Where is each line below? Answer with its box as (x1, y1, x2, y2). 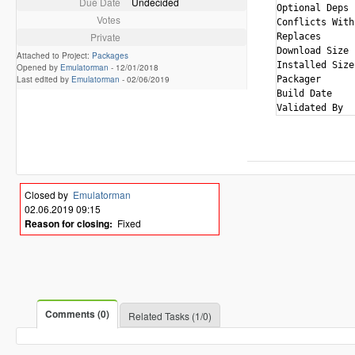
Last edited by (17, 73, 71, 85)
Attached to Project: (17, 49, 92, 61)
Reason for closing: (25, 216, 113, 231)
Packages (92, 49, 128, 61)
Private (90, 29, 120, 44)
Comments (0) (45, 307, 109, 321)
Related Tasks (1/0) (128, 309, 212, 323)
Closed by (25, 188, 73, 201)
